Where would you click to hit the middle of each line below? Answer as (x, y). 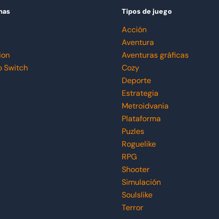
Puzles (133, 131)
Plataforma (141, 119)
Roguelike (139, 144)
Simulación (141, 182)
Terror (132, 208)
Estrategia (140, 93)
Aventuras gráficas (155, 55)
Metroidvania (145, 106)
